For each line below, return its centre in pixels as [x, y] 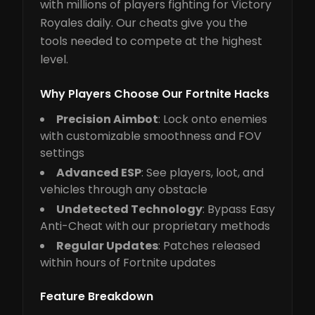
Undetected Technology [129, 209]
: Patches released [209, 246]
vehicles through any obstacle [124, 189]
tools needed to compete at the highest [151, 41]
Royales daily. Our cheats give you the [144, 23]
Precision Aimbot [107, 119]
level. [54, 59]
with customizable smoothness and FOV [151, 136]
